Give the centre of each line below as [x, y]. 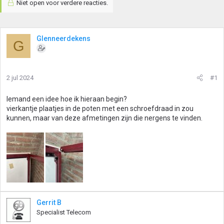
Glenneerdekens [63, 38]
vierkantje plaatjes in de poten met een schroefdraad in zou [100, 108]
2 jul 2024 [20, 78]
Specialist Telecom [64, 212]
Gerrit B [49, 202]
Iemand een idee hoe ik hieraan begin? [67, 99]
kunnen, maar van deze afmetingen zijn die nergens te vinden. [104, 118]
